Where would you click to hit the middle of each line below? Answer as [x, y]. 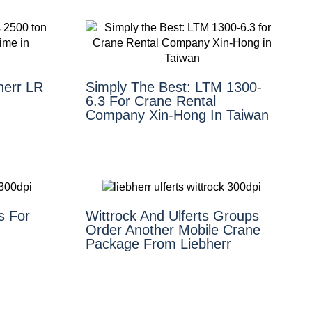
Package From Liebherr [158, 243]
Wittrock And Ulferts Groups [172, 216]
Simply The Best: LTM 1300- [173, 87]
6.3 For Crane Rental [150, 101]
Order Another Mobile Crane [173, 229]
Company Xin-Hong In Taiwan [177, 115]
